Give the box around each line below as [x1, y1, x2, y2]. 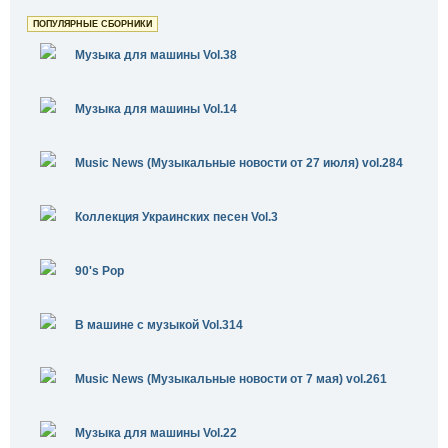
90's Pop [75, 264, 124, 278]
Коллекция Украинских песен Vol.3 [75, 210, 278, 224]
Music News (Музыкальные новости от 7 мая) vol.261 [75, 372, 387, 386]
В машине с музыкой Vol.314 [75, 318, 243, 332]
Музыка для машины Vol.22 [75, 426, 237, 440]
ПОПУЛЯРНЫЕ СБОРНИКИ [33, 19, 152, 29]
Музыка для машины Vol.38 [75, 48, 237, 62]
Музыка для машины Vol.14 [75, 102, 237, 116]
